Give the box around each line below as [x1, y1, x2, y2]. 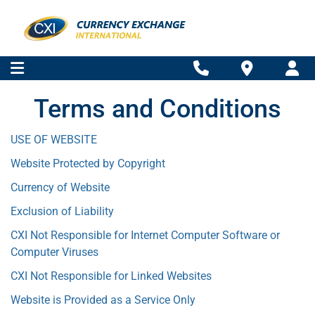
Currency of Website [11, 181, 110, 194]
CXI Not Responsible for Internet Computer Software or [11, 229, 280, 242]
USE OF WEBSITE [11, 133, 97, 146]
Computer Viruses [11, 245, 98, 259]
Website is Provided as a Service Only [11, 293, 195, 307]
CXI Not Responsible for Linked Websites [11, 269, 212, 283]
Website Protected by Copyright [11, 157, 165, 170]
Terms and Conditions [34, 94, 281, 124]
